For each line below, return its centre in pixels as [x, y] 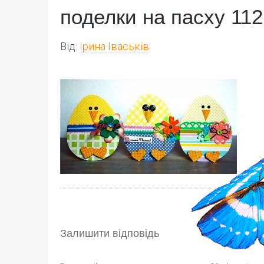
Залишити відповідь [110, 233]
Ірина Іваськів [114, 46]
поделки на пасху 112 [161, 17]
